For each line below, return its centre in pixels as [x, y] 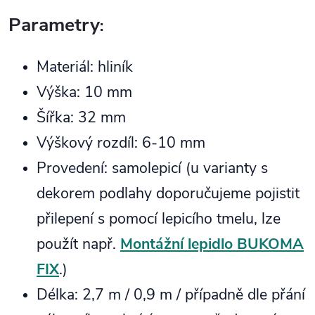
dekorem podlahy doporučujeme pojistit [168, 193]
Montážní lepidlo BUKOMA [212, 244]
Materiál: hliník [85, 67]
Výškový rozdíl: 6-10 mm [121, 143]
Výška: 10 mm [84, 92]
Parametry [54, 25]
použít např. [78, 244]
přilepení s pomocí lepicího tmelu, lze [159, 219]
